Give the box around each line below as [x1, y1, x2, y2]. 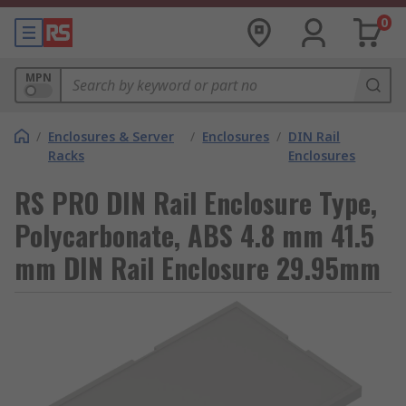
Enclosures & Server [48, 128, 174, 145]
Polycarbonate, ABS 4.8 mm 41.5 [14, 215, 374, 256]
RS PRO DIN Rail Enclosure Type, [14, 182, 377, 223]
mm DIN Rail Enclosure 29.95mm [14, 247, 381, 288]
